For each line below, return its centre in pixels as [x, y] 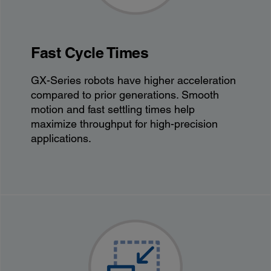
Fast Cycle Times [90, 52]
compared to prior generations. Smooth [125, 94]
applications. [61, 138]
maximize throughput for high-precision [125, 123]
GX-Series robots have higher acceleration [134, 80]
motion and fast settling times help [113, 109]
